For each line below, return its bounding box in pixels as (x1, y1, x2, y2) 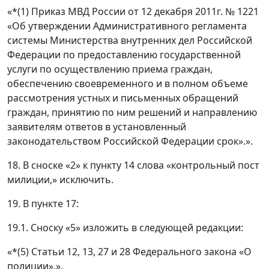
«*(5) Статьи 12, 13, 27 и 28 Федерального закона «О (7, 245, 252, 259)
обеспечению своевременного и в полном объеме (7, 77, 248, 91)
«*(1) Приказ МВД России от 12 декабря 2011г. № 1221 (7, 5, 259, 19)
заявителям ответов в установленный (7, 120, 186, 134)
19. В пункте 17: (7, 197, 79, 211)
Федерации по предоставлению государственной (7, 48, 241, 62)
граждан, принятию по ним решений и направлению (7, 106, 257, 119)
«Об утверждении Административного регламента (7, 19, 247, 33)
